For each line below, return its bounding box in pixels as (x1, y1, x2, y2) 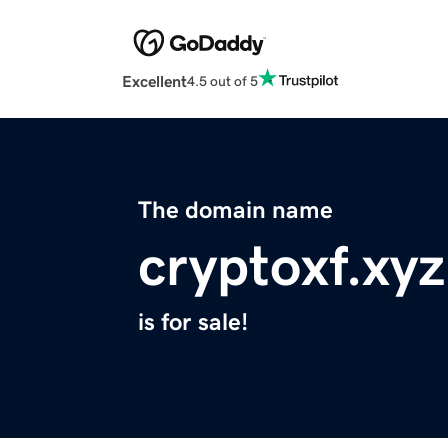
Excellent (122, 73, 187, 90)
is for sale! (138, 310, 248, 335)
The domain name (138, 198, 333, 223)
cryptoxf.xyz (138, 238, 445, 295)
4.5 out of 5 (187, 73, 258, 88)
